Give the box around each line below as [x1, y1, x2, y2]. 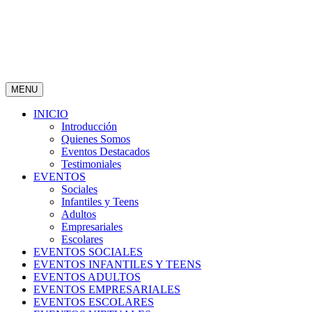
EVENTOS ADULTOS [33, 271, 141, 283]
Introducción [61, 120, 117, 132]
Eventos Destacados [61, 146, 150, 157]
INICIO [33, 108, 68, 120]
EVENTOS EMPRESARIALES [33, 283, 180, 295]
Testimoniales [61, 158, 121, 170]
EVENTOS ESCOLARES [33, 296, 154, 308]
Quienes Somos [61, 133, 130, 145]
